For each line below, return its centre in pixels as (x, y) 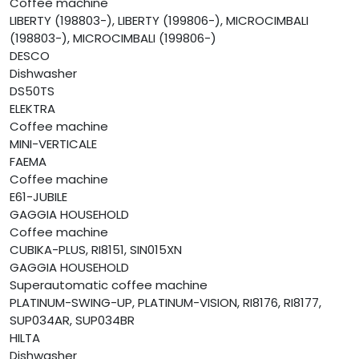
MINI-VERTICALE (53, 144)
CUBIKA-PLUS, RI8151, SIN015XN (96, 250)
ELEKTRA (32, 109)
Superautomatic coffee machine (109, 285)
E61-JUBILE (38, 197)
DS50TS (32, 91)
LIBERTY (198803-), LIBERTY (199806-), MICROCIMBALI (159, 21)
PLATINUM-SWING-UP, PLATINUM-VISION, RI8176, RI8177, (165, 303)
